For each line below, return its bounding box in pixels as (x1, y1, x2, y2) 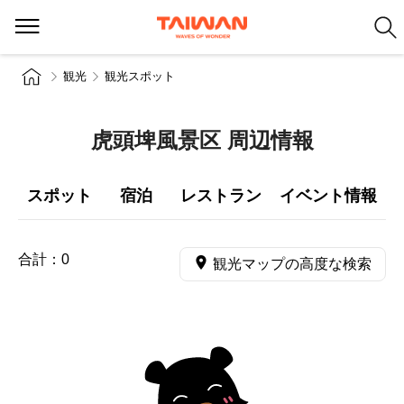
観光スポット (105, 69, 175, 83)
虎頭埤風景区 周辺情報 (90, 128, 314, 152)
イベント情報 (280, 187, 377, 205)
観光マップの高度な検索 (213, 256, 372, 271)
